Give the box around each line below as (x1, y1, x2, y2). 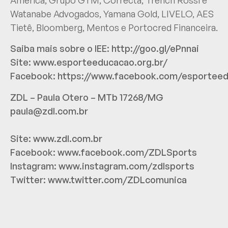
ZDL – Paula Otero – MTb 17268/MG (10, 91, 163, 103)
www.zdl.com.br (33, 132, 102, 144)
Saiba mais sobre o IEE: (10, 43, 111, 54)
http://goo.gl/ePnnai (111, 43, 199, 54)
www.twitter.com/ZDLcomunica (48, 174, 187, 185)
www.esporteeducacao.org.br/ (33, 56, 167, 68)
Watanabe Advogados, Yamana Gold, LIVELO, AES (10, 8, 214, 19)
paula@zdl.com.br (10, 105, 88, 117)
